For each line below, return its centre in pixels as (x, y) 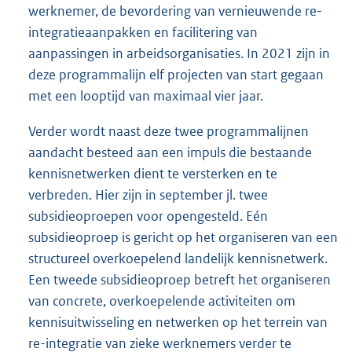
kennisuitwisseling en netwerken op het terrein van (178, 322)
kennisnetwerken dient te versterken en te (153, 173)
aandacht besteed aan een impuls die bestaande (170, 152)
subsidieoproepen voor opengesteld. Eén (148, 216)
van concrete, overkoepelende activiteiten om (162, 301)
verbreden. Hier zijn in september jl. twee (148, 194)
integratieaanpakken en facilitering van (143, 32)
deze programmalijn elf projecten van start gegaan (176, 74)
